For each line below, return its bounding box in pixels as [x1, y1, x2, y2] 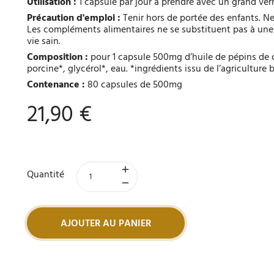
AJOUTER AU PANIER [60, 216, 151, 232]
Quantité [26, 167, 64, 183]
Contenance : [26, 77, 85, 94]
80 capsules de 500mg [84, 77, 182, 94]
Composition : [26, 50, 91, 66]
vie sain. [26, 34, 61, 50]
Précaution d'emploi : [26, 10, 120, 27]
